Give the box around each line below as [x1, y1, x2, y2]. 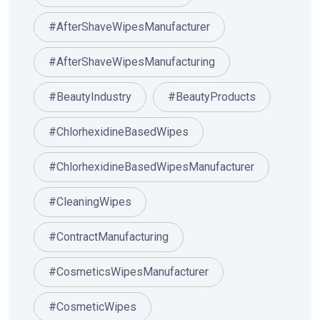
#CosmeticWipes [49, 300, 136, 314]
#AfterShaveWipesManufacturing [49, 55, 215, 69]
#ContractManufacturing [49, 230, 169, 244]
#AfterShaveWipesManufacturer [49, 20, 210, 34]
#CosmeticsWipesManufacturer [49, 265, 209, 279]
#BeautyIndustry [49, 90, 131, 104]
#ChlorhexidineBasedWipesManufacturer [49, 160, 254, 174]
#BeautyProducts [168, 90, 256, 104]
